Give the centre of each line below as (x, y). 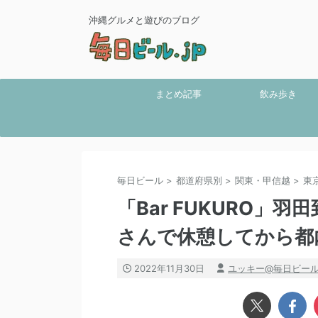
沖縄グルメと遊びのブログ (144, 20)
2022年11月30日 (169, 268)
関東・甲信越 (263, 180)
